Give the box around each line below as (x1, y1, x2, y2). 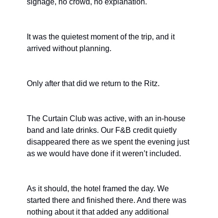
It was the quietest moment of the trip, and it (27, 32, 175, 41)
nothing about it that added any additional (27, 207, 169, 216)
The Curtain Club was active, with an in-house (27, 114, 185, 123)
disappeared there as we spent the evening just (27, 137, 189, 146)
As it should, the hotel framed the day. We (27, 184, 169, 193)
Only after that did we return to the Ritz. (27, 79, 160, 88)
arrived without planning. (27, 44, 111, 53)
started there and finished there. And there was (27, 196, 186, 204)
